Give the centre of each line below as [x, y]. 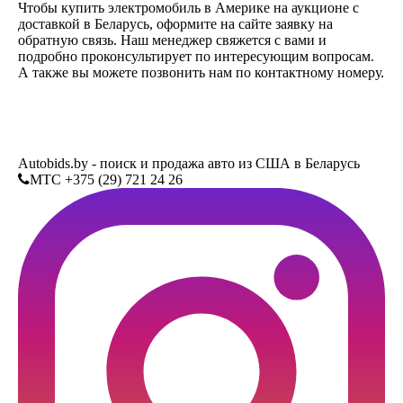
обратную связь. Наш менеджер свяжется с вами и [172, 40]
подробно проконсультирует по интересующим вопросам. [196, 57]
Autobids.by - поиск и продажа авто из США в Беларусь [189, 163]
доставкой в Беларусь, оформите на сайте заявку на [175, 24]
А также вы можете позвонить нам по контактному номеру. [201, 73]
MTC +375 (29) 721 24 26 [106, 179]
